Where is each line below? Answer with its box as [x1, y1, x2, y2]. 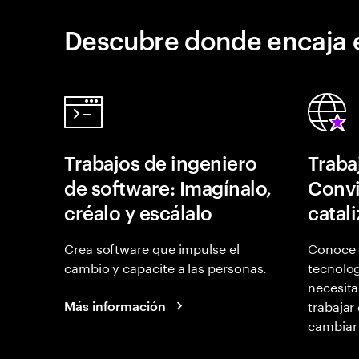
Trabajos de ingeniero [64, 150, 257, 175]
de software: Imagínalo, [64, 175, 272, 200]
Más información [64, 296, 166, 314]
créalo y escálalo [64, 200, 212, 225]
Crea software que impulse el [64, 237, 240, 257]
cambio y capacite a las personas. [64, 256, 268, 276]
